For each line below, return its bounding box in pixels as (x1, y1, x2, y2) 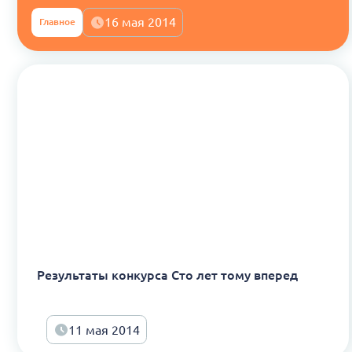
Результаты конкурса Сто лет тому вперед (36, 268, 298, 283)
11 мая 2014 (68, 322, 141, 337)
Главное (38, 16, 75, 27)
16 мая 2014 (104, 15, 177, 30)
